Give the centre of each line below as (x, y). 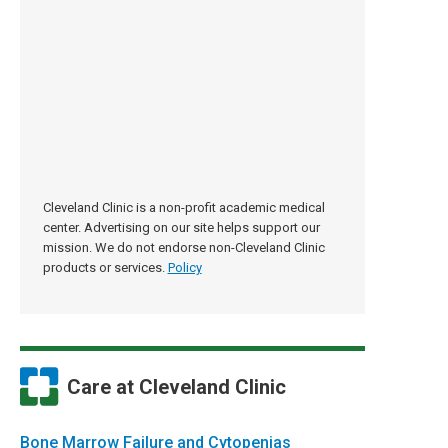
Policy (184, 267)
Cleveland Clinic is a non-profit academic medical (183, 207)
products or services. (103, 267)
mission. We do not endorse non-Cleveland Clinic (183, 247)
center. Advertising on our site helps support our (181, 227)
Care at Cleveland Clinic (177, 386)
